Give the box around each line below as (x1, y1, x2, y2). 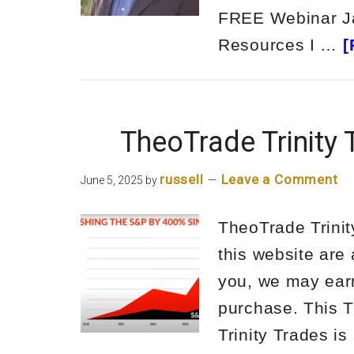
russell (160, 171, 204, 187)
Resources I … (218, 36, 343, 54)
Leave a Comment (220, 171, 338, 187)
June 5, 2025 (81, 174, 143, 186)
